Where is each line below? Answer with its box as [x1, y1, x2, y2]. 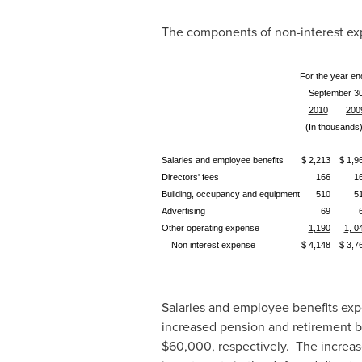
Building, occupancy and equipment [161, 189, 300, 199]
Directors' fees [161, 172, 219, 182]
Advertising [161, 206, 205, 216]
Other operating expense [161, 223, 259, 233]
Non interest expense [161, 240, 255, 250]
